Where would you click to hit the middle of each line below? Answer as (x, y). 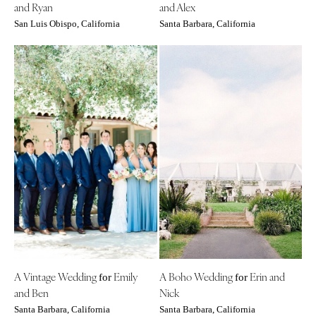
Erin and (266, 276)
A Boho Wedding (197, 276)
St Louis (63, 8)
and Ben (31, 293)
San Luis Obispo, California (67, 24)
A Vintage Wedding (56, 276)
